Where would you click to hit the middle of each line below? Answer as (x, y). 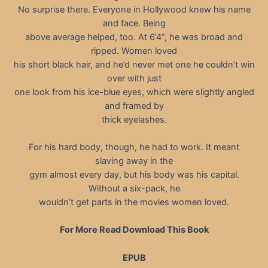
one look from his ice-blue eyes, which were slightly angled (134, 92)
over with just (134, 78)
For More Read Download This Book (134, 230)
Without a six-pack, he (134, 188)
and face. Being (134, 23)
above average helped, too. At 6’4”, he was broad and (134, 37)
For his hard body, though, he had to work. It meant (134, 147)
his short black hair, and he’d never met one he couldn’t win (134, 64)
